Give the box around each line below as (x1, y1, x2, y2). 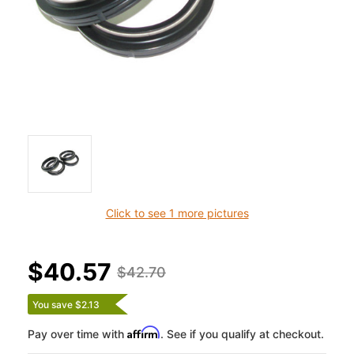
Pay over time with (28, 327, 127, 341)
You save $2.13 (32, 299, 100, 311)
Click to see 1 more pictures (105, 206, 249, 220)
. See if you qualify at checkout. (160, 327, 324, 341)
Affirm (127, 326, 160, 340)
